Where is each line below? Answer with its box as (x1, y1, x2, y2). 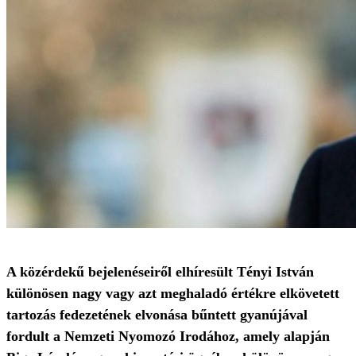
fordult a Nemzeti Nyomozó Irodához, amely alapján (6, 328, 330, 344)
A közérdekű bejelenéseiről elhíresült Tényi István (6, 264, 314, 280)
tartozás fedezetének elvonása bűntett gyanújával (6, 307, 308, 323)
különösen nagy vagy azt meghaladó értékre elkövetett (6, 285, 339, 301)
